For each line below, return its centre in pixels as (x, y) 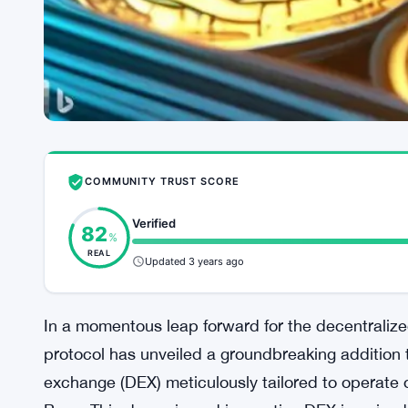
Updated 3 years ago (194, 261)
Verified (154, 223)
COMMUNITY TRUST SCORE (162, 181)
